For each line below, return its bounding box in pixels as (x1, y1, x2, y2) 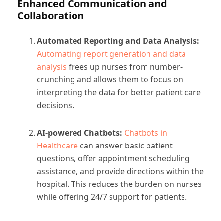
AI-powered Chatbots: (37, 127, 124, 138)
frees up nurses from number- (67, 61, 183, 72)
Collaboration (17, 8, 84, 22)
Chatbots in (124, 127, 167, 138)
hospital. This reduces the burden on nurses (37, 178, 202, 189)
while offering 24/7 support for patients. (37, 191, 187, 202)
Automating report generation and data (37, 48, 186, 59)
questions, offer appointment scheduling (37, 152, 190, 164)
